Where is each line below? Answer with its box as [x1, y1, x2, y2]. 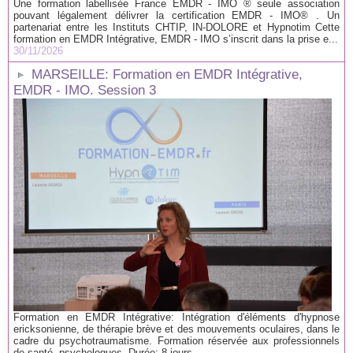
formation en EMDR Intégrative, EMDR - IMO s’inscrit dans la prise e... [13, 32, 338, 45]
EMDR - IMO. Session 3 [13, 82, 156, 98]
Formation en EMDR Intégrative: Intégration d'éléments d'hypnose [13, 310, 340, 323]
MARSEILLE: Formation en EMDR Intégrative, [32, 66, 303, 82]
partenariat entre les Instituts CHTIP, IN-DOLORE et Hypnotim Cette [13, 20, 340, 33]
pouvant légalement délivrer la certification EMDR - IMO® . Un [13, 9, 340, 21]
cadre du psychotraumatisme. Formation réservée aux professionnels [13, 334, 340, 347]
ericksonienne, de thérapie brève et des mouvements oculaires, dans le [13, 322, 340, 335]
